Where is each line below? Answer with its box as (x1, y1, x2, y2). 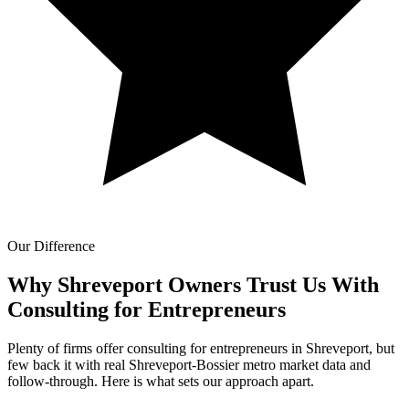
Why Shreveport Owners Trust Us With (7, 272, 379, 297)
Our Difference (7, 237, 95, 254)
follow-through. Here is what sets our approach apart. (7, 372, 314, 389)
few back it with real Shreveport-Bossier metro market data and (7, 356, 371, 372)
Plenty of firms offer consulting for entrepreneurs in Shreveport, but (7, 340, 394, 356)
